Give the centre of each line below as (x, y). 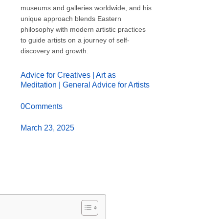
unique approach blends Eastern (71, 18)
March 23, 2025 (48, 128)
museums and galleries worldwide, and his (86, 8)
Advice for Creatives (56, 75)
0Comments (42, 106)
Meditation (39, 85)
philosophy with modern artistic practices (83, 29)
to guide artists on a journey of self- (75, 40)
